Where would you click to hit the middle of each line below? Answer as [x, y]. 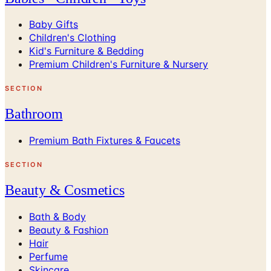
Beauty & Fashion [69, 230]
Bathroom [34, 114]
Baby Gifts [54, 24]
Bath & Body [57, 217]
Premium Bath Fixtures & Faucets [105, 141]
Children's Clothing [73, 38]
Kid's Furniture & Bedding [87, 51]
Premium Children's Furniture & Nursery [119, 64]
